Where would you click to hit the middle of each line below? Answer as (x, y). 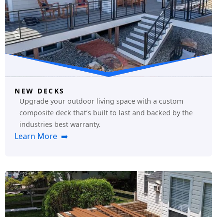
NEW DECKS (40, 91)
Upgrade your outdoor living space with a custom (101, 101)
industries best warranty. (60, 124)
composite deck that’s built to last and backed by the (106, 112)
